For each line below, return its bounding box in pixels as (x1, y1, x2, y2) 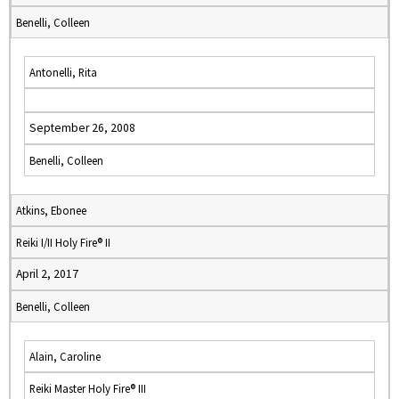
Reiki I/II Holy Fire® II (16, 235, 110, 249)
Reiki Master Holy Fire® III (29, 381, 146, 395)
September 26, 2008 (29, 120, 135, 135)
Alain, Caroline (29, 349, 101, 363)
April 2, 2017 (16, 266, 78, 281)
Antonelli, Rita (29, 65, 97, 79)
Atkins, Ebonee (16, 203, 86, 217)
